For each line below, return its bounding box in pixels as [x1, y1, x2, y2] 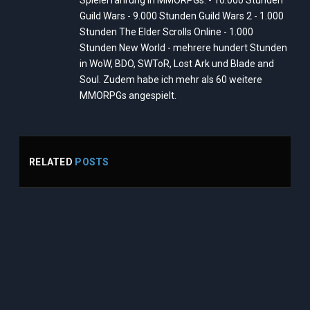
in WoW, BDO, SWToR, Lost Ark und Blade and [80, 58, 274, 70]
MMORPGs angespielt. [80, 90, 176, 102]
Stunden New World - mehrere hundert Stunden [80, 42, 287, 54]
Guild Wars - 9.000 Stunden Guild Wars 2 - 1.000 [80, 10, 284, 22]
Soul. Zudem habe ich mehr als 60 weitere [80, 74, 262, 86]
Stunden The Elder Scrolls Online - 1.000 [80, 26, 253, 38]
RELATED [29, 156, 75, 167]
